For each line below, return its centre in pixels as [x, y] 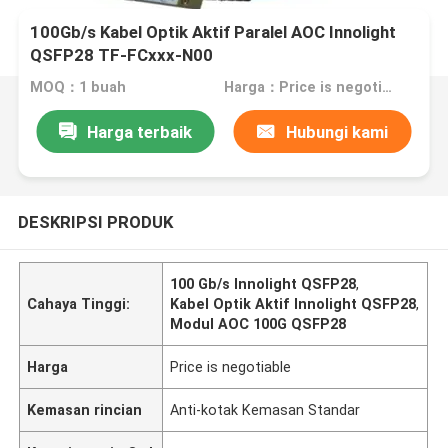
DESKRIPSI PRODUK [95, 221]
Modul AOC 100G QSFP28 [258, 323]
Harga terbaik [139, 131]
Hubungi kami [336, 131]
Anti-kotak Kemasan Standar [265, 409]
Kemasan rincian [85, 409]
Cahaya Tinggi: [79, 303]
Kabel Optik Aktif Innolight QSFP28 [293, 303]
